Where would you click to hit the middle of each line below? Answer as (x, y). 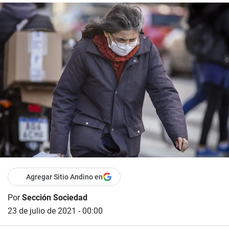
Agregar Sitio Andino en (64, 177)
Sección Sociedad (55, 198)
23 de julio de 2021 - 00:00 (55, 211)
